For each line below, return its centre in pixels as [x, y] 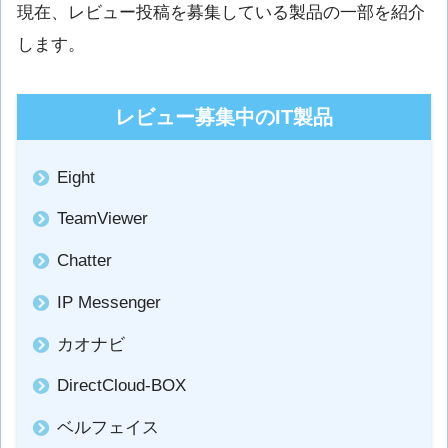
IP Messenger [108, 302]
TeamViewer [102, 219]
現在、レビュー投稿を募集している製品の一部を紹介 [221, 12]
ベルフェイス [107, 428]
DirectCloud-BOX [121, 386]
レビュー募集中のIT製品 [224, 117]
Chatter [84, 261]
